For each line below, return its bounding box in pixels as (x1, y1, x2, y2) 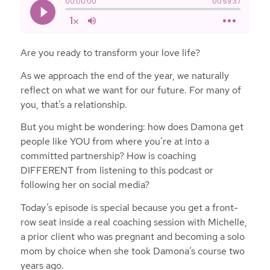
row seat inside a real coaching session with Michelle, (20, 215, 247, 228)
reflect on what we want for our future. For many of (20, 83, 241, 96)
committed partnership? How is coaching (20, 149, 196, 163)
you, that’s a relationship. (20, 98, 130, 111)
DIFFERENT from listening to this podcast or (20, 164, 213, 177)
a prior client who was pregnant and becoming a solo (20, 230, 245, 243)
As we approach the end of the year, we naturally (20, 69, 229, 82)
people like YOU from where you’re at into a (20, 135, 209, 148)
